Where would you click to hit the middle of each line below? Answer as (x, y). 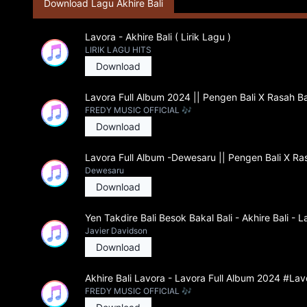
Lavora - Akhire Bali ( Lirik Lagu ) (158, 37)
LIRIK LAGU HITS (118, 50)
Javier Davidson (116, 231)
